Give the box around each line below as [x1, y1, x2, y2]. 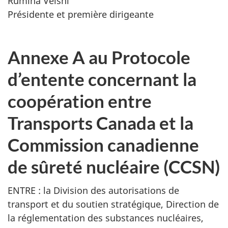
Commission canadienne [8, 134, 199, 155]
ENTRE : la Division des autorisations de [8, 184, 179, 196]
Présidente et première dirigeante [8, 8, 154, 20]
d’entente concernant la [8, 68, 196, 90]
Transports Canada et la [8, 112, 193, 133]
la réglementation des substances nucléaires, [8, 211, 204, 224]
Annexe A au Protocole [8, 46, 190, 68]
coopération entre [8, 90, 152, 111]
